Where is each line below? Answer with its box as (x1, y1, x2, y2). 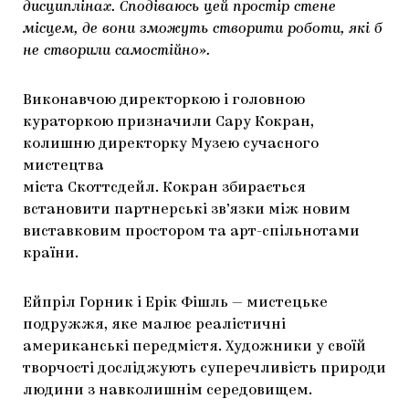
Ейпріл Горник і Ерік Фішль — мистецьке (23, 296, 328, 311)
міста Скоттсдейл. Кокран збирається (23, 181, 306, 196)
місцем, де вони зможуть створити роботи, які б (23, 22, 383, 37)
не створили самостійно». (23, 44, 210, 59)
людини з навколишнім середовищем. (23, 383, 312, 399)
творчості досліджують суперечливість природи (23, 362, 386, 377)
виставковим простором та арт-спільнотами (23, 225, 360, 240)
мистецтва (23, 159, 104, 174)
